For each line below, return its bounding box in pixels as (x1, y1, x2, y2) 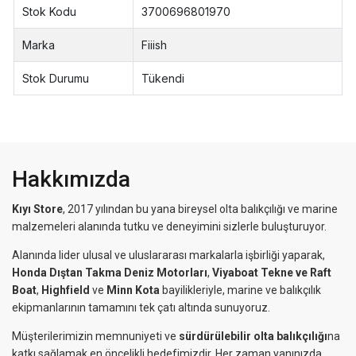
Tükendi (141, 72, 185, 86)
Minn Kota (106, 284, 160, 297)
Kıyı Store (12, 203, 63, 216)
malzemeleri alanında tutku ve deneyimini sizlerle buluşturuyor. (12, 220, 327, 234)
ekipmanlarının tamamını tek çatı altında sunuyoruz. (12, 301, 270, 315)
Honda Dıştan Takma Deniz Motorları (12, 266, 207, 280)
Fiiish (141, 38, 168, 52)
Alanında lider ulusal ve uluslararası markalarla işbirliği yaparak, (12, 249, 325, 262)
